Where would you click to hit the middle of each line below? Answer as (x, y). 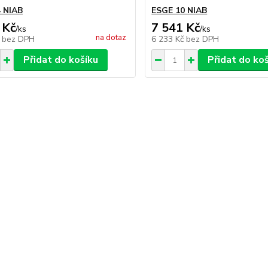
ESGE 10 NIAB (179, 10)
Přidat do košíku (60, 60)
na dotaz (111, 38)
